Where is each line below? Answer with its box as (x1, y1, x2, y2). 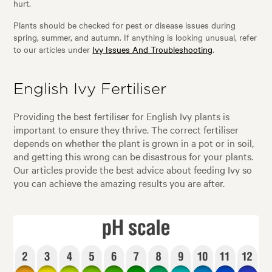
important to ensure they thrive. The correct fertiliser (13, 123, 239, 137)
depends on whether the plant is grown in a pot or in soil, (13, 136, 254, 150)
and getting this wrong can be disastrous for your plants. (13, 149, 254, 163)
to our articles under (13, 42, 93, 55)
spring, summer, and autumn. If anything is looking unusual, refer (13, 30, 257, 43)
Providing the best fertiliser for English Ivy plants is (13, 109, 230, 123)
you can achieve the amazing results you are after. (13, 176, 225, 190)
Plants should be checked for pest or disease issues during (13, 18, 236, 31)
